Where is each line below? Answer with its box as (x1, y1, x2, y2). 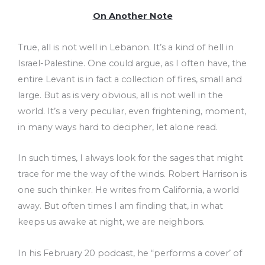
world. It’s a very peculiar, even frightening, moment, (18, 105, 246, 117)
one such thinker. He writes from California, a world (18, 185, 239, 196)
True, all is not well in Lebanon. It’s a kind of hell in (18, 41, 234, 53)
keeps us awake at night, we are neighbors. (18, 216, 205, 228)
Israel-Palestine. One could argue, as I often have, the (18, 57, 247, 69)
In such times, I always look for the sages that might (18, 153, 243, 164)
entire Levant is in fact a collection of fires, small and (18, 73, 242, 85)
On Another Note (92, 11, 173, 22)
